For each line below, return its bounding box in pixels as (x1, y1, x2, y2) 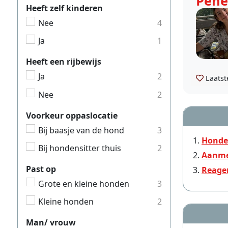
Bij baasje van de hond (38, 124, 124, 136)
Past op (26, 163, 56, 175)
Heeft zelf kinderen (26, 3, 103, 14)
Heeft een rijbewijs (26, 56, 101, 68)
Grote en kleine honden (38, 178, 129, 189)
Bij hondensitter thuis (38, 142, 121, 154)
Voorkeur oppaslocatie (26, 109, 118, 121)
